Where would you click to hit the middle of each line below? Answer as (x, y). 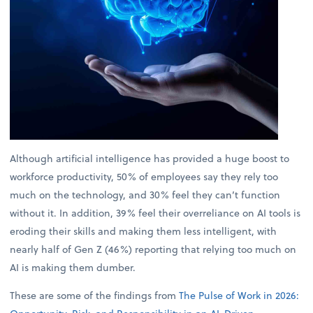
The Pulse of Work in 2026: (239, 296)
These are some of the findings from (95, 296)
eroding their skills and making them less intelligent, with (144, 231)
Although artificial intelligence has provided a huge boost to (150, 158)
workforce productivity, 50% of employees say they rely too (144, 176)
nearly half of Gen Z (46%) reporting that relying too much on (153, 249)
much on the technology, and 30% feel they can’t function (145, 194)
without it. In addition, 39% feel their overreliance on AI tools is (155, 212)
